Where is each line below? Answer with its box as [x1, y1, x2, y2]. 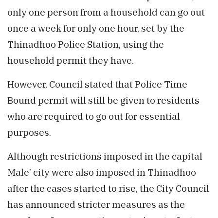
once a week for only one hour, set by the [7, 22, 184, 35]
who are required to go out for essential [7, 110, 180, 123]
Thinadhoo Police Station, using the [7, 38, 164, 51]
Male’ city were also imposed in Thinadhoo [7, 166, 196, 179]
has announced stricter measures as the [7, 198, 185, 211]
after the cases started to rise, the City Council [7, 182, 209, 195]
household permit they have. [7, 54, 134, 67]
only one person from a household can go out [7, 6, 205, 18]
